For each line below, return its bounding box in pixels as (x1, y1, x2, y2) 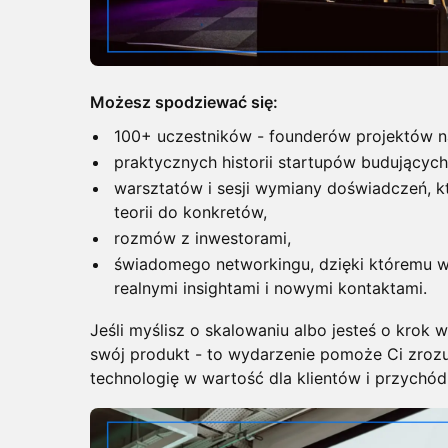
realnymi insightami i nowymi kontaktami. (114, 278, 427, 299)
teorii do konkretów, (114, 202, 267, 223)
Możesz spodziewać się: (90, 92, 278, 113)
